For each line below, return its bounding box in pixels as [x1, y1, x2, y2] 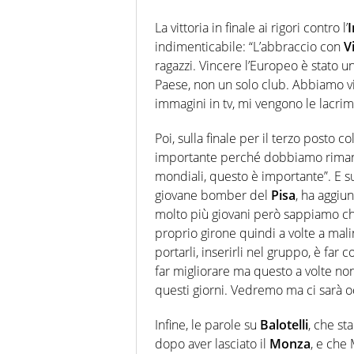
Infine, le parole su [155, 316, 260, 334]
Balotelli [260, 316, 308, 334]
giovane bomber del [155, 186, 271, 205]
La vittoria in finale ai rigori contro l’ [155, 19, 348, 37]
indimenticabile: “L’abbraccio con [155, 38, 344, 56]
